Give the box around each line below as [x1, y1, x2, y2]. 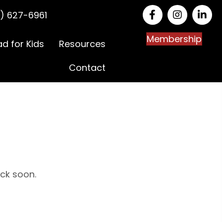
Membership [146, 33, 202, 45]
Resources [59, 38, 106, 50]
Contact [69, 61, 106, 74]
